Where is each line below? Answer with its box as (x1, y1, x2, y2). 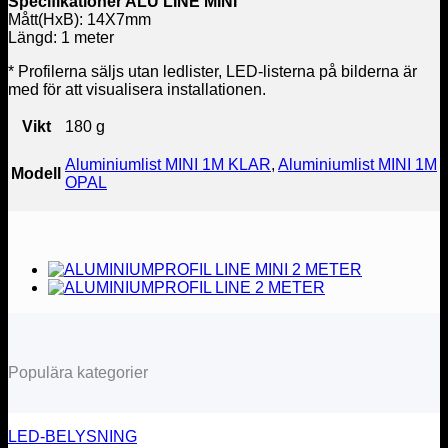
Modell (11, 164, 61, 182)
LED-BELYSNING (8, 428, 137, 446)
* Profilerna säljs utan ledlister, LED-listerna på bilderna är (8, 62, 417, 80)
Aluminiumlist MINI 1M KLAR (65, 155, 271, 173)
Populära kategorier (8, 363, 148, 381)
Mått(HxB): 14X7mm (8, 10, 155, 28)
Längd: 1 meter (8, 28, 114, 46)
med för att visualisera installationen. (8, 80, 266, 98)
